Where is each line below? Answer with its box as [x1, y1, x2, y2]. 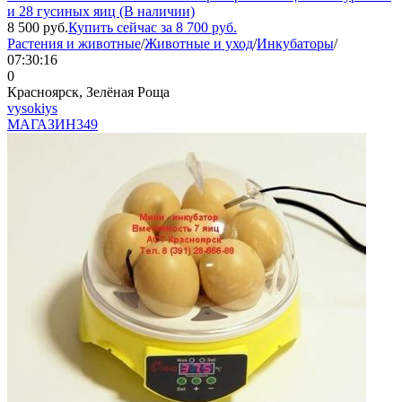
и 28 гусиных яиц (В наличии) [7, 3, 195, 19]
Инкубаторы [257, 35, 334, 51]
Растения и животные [7, 35, 141, 51]
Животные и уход [144, 35, 253, 51]
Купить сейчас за [68, 19, 176, 35]
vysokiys [7, 100, 57, 116]
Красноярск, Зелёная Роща [7, 83, 170, 100]
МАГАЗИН [7, 116, 76, 132]
